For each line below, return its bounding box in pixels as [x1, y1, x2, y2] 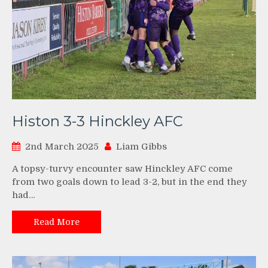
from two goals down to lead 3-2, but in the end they [12, 176, 247, 188]
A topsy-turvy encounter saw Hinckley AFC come [12, 163, 233, 175]
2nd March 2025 [25, 141, 99, 153]
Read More [33, 217, 80, 227]
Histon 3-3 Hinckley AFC [12, 112, 183, 130]
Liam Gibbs [116, 141, 167, 153]
